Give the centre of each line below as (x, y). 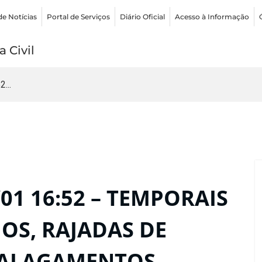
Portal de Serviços (79, 16)
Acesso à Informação (212, 16)
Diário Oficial (143, 16)
